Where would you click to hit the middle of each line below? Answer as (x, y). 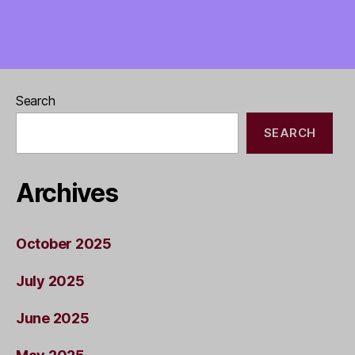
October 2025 (64, 243)
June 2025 (53, 318)
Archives (67, 193)
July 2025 (50, 281)
